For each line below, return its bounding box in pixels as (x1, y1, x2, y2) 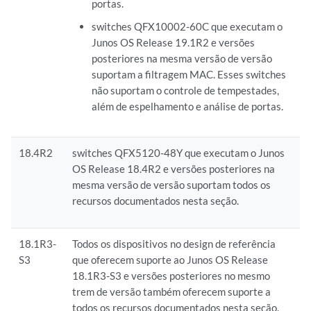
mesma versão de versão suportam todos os (72, 178, 271, 192)
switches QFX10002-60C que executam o (91, 20, 283, 33)
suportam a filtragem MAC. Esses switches (91, 68, 286, 81)
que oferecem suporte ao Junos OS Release (72, 253, 269, 267)
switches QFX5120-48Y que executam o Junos (72, 146, 285, 160)
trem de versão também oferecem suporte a (72, 285, 271, 299)
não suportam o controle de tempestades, (91, 84, 279, 97)
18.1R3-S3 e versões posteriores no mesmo (72, 269, 271, 283)
